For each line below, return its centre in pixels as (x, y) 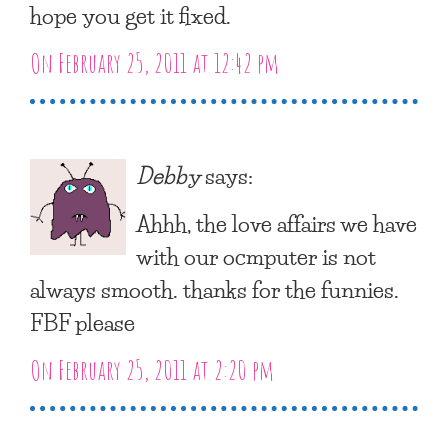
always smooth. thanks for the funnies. (214, 288)
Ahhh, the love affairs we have (276, 222)
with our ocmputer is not (256, 255)
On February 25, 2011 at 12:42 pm (154, 62)
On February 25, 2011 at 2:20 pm (152, 369)
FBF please (82, 321)
